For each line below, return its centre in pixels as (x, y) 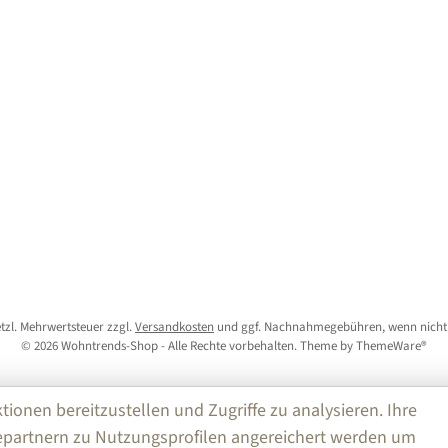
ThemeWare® (391, 346)
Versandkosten (174, 327)
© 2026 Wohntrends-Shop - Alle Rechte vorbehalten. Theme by (188, 346)
